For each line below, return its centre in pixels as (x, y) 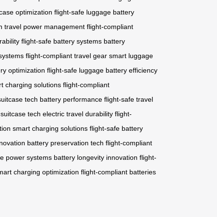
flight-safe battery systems (62, 41)
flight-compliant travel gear (66, 56)
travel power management (45, 27)
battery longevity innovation (96, 158)
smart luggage (131, 56)
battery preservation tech (65, 143)
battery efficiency (132, 70)
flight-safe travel (129, 100)
